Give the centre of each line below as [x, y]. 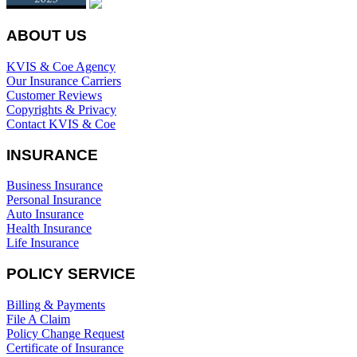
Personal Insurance [54, 200]
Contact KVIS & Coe [61, 124]
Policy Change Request [65, 333]
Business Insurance [55, 186]
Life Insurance [43, 243]
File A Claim [38, 319]
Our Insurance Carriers [64, 80]
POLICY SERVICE [71, 274]
